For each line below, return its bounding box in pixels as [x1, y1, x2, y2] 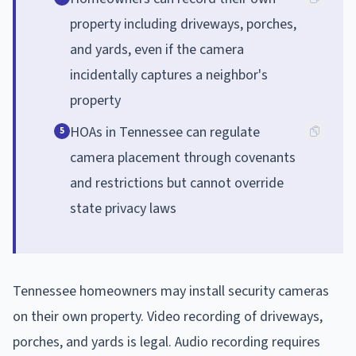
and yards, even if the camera [70, 39, 244, 60]
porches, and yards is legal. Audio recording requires [13, 331, 320, 352]
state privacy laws [70, 198, 176, 219]
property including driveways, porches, [70, 14, 296, 34]
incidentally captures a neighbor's [70, 64, 268, 85]
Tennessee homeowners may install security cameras [13, 281, 329, 301]
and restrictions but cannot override [70, 172, 284, 193]
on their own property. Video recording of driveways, [13, 306, 323, 327]
